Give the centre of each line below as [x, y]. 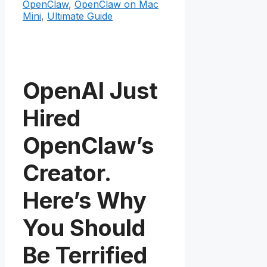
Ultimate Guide [80, 16]
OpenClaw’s [88, 145]
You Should [84, 227]
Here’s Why [85, 200]
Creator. [67, 173]
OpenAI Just [90, 90]
